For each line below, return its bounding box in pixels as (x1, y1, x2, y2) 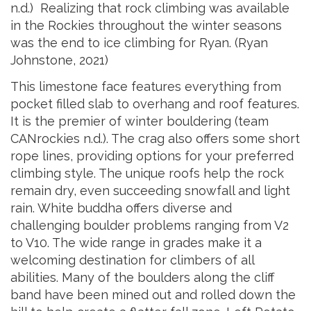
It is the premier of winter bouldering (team (10, 113, 269, 128)
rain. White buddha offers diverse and (10, 200, 232, 215)
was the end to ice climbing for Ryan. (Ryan (10, 35, 268, 51)
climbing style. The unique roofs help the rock (10, 165, 284, 180)
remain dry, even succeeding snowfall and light (10, 183, 290, 198)
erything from (199, 78, 281, 94)
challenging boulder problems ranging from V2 (10, 217, 289, 233)
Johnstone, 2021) (10, 53, 108, 68)
